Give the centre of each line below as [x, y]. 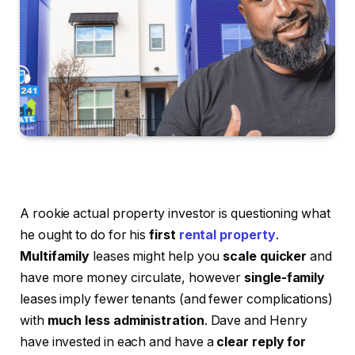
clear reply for [260, 342]
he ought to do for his [83, 235]
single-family [283, 277]
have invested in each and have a [117, 342]
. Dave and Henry [256, 320]
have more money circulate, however [131, 277]
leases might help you [158, 256]
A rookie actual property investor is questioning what [175, 213]
